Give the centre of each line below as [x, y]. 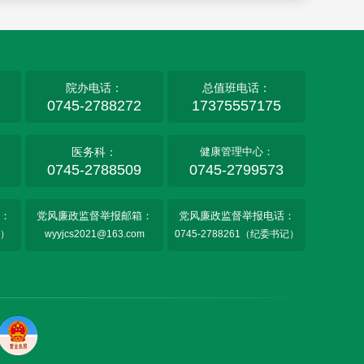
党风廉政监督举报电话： [236, 216]
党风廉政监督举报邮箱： [94, 216]
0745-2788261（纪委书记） [236, 234]
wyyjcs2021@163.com [94, 234]
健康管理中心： [236, 152]
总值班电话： [236, 88]
